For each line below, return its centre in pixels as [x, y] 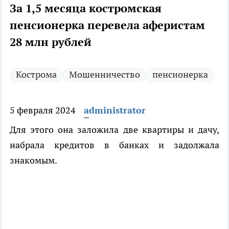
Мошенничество [105, 75]
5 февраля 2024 [43, 110]
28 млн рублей [51, 42]
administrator [115, 110]
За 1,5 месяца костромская [86, 8]
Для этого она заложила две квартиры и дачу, [114, 130]
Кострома [36, 75]
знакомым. [33, 161]
